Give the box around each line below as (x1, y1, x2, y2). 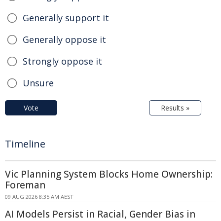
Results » (161, 103, 189, 112)
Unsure (23, 76, 54, 89)
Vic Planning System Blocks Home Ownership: (5, 167, 213, 181)
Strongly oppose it (23, 55, 102, 67)
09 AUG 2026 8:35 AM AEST (5, 192, 74, 200)
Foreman (5, 178, 45, 191)
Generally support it (23, 11, 109, 24)
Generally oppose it (23, 33, 106, 45)
